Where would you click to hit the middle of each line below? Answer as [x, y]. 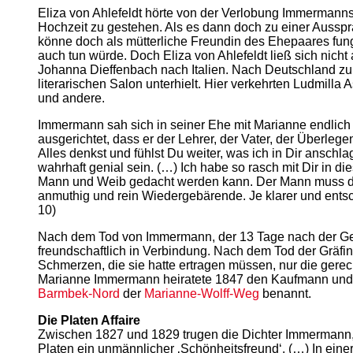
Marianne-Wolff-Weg [202, 293]
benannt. [285, 293]
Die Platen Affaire [89, 320]
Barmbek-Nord [79, 293]
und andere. [71, 98]
